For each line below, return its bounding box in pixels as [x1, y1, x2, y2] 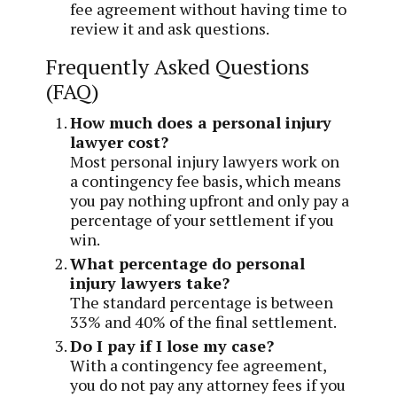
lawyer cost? [70, 130, 169, 152]
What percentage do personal [70, 252, 306, 274]
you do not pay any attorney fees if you [70, 373, 346, 395]
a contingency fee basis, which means [70, 169, 342, 191]
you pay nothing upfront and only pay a [70, 189, 350, 211]
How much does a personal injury [70, 111, 332, 133]
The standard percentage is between [70, 291, 334, 313]
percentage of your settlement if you [70, 208, 335, 230]
